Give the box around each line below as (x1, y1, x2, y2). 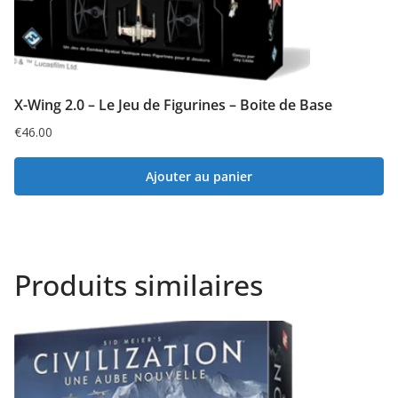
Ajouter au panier (146, 168, 252, 186)
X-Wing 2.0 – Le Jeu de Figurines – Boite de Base (14, 95, 332, 115)
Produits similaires (14, 266, 263, 305)
